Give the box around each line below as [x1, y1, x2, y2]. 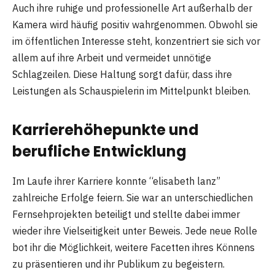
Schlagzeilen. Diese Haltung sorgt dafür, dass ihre [12, 68, 232, 80]
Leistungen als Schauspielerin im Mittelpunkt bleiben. [12, 84, 250, 97]
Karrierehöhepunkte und [12, 119, 199, 140]
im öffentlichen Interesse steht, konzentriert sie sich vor [12, 34, 260, 47]
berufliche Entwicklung [12, 141, 187, 161]
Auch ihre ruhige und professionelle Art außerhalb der [12, 1, 252, 14]
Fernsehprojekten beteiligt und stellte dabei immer [12, 207, 240, 220]
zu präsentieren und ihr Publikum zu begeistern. [12, 257, 225, 270]
